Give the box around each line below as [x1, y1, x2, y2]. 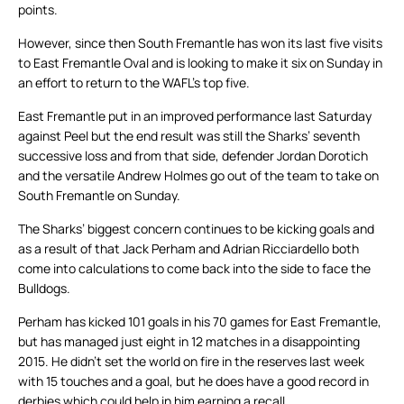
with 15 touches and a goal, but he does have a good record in [18, 372, 369, 390]
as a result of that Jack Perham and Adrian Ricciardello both [18, 240, 359, 258]
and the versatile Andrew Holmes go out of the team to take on [18, 167, 379, 185]
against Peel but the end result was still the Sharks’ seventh [18, 127, 360, 145]
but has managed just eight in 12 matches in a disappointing [18, 333, 360, 351]
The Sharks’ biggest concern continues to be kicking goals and [18, 220, 374, 238]
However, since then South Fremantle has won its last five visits [18, 34, 382, 52]
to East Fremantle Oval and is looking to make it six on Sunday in [18, 54, 382, 72]
